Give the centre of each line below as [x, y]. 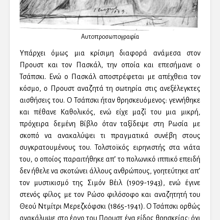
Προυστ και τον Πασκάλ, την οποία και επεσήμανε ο [110, 65]
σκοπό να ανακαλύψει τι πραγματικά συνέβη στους [110, 136]
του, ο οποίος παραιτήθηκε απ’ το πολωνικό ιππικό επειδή [110, 159]
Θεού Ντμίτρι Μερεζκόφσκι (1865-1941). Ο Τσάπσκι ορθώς [110, 206]
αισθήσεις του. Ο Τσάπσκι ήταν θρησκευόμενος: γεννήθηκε [110, 100]
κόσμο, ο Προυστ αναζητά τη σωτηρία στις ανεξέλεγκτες [110, 89]
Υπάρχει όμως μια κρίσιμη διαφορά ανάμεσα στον [110, 53]
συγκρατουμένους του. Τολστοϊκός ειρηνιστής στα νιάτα [110, 148]
